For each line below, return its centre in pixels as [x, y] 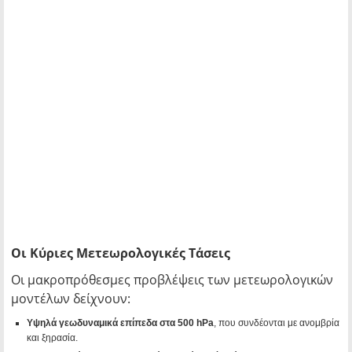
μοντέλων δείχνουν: [71, 299]
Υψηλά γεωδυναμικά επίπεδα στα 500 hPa [120, 323]
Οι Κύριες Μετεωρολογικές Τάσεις [121, 253]
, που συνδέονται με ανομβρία [277, 323]
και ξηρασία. [52, 338]
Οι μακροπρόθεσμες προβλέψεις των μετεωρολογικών [172, 280]
